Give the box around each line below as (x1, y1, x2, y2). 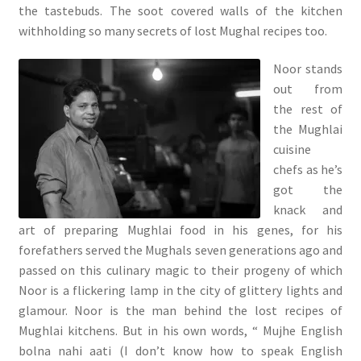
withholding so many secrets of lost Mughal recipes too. (18, 22, 327, 39)
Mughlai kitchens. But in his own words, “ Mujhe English (18, 322, 343, 339)
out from (272, 81, 343, 98)
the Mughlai (272, 121, 343, 138)
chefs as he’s (272, 161, 343, 178)
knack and (272, 201, 343, 218)
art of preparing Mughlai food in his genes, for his (18, 222, 343, 239)
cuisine (272, 141, 311, 158)
